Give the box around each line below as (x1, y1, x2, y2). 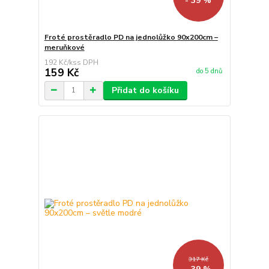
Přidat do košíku (111, 84, 179, 96)
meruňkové (44, 42, 85, 52)
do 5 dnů (196, 67, 222, 76)
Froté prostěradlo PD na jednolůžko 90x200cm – (44, 32, 218, 42)
